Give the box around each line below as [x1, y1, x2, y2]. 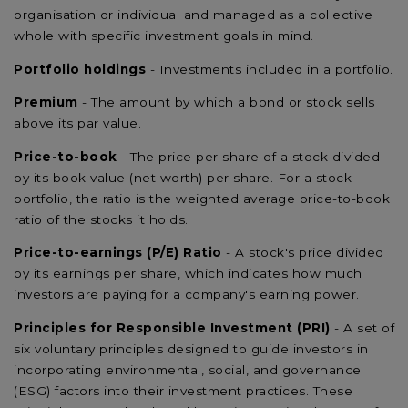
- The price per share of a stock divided [121, 148, 380, 164]
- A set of [334, 321, 394, 335]
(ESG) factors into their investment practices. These [14, 383, 352, 398]
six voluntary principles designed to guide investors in [14, 342, 369, 356]
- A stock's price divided [221, 245, 384, 260]
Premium [14, 95, 82, 110]
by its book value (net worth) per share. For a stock [14, 169, 352, 185]
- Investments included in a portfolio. [146, 61, 393, 76]
